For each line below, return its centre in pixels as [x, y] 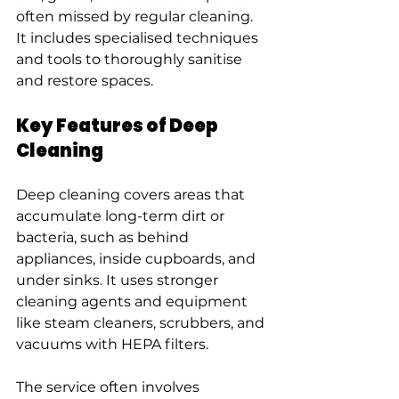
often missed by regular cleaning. [136, 16]
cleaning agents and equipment [134, 301]
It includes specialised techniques [139, 38]
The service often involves [110, 387]
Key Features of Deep [118, 126]
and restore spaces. [85, 81]
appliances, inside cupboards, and [138, 259]
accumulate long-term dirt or [122, 216]
